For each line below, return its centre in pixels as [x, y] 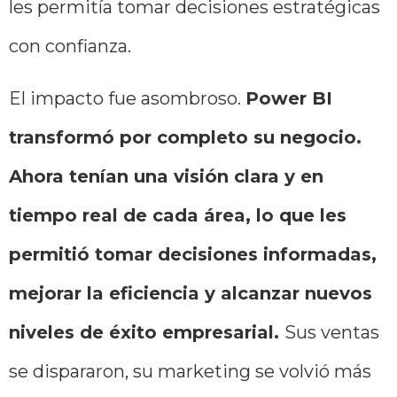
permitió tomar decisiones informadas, [193, 254]
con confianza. [72, 47]
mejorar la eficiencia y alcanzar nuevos [191, 293]
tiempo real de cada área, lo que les [178, 215]
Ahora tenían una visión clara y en [166, 176]
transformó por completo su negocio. [185, 137]
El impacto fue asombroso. [127, 98]
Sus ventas [332, 332]
